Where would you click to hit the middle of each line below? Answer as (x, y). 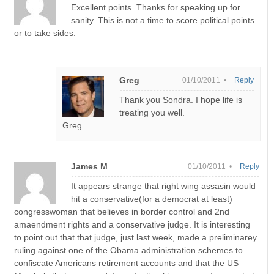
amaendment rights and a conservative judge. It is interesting (132, 224)
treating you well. (152, 112)
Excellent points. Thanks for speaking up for (155, 7)
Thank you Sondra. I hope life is (181, 99)
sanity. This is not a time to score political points (162, 20)
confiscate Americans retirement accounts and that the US (126, 263)
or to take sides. (45, 33)
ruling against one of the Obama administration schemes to (128, 250)
